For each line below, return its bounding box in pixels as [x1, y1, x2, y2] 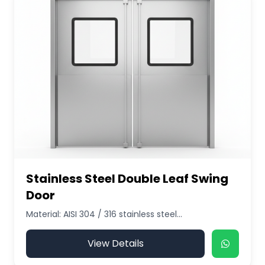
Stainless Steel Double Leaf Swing [26, 170, 228, 187]
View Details [87, 237, 144, 250]
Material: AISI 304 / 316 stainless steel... [26, 208, 182, 220]
